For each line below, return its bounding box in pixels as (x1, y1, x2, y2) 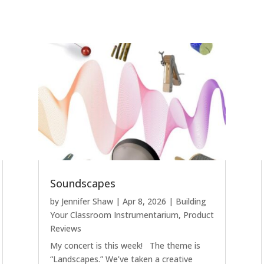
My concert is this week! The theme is (49, 240, 200, 252)
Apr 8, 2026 (122, 196, 166, 207)
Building (175, 196, 206, 207)
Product (183, 209, 214, 221)
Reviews (49, 223, 81, 235)
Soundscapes (49, 176, 115, 191)
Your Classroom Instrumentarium (49, 209, 179, 221)
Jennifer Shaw (61, 196, 113, 207)
